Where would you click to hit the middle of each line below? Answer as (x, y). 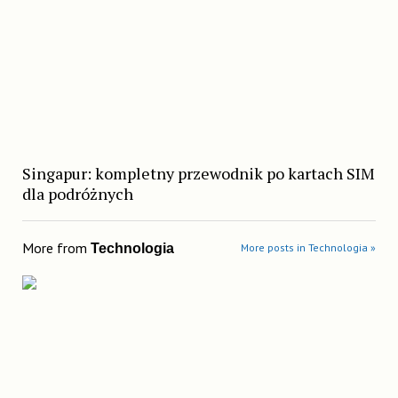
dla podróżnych (77, 193)
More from (56, 247)
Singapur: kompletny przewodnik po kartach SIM (198, 173)
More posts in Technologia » (309, 247)
